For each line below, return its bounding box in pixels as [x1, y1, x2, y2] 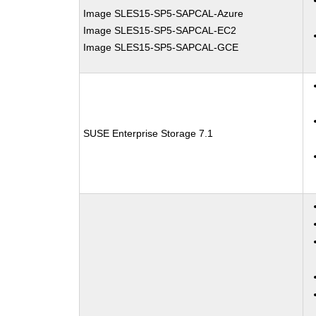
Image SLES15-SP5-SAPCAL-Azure [83, 8, 244, 19]
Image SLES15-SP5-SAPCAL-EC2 [83, 25, 237, 36]
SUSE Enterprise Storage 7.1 [83, 128, 214, 139]
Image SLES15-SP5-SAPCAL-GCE [83, 42, 239, 53]
